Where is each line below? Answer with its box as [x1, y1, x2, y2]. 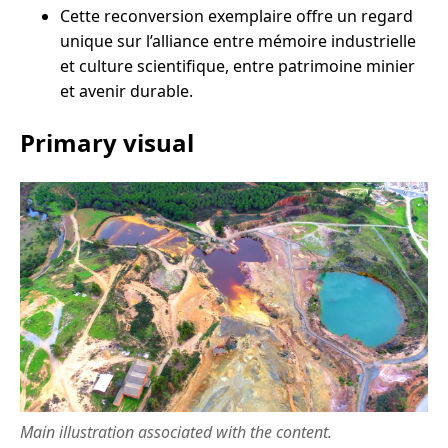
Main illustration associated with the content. [20, 420, 332, 443]
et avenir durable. [60, 80, 193, 103]
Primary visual [20, 126, 194, 160]
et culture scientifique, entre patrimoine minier [60, 55, 415, 78]
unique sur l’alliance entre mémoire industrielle [60, 30, 416, 53]
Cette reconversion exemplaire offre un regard [60, 5, 413, 28]
